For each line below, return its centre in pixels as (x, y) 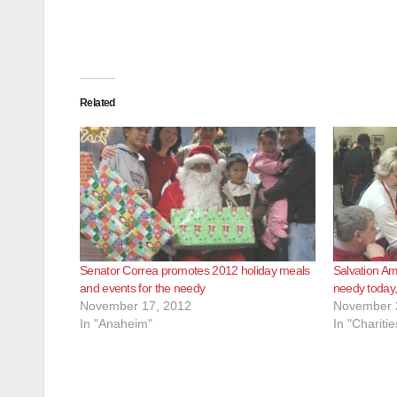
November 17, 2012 (136, 305)
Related (97, 103)
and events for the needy (143, 288)
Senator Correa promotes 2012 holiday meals (195, 270)
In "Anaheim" (116, 323)
